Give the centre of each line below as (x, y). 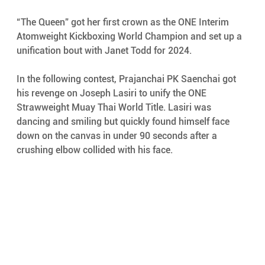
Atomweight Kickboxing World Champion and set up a (130, 36)
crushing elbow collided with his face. (96, 150)
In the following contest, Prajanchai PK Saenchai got (127, 79)
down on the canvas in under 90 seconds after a (118, 135)
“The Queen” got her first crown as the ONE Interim (124, 22)
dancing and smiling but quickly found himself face (124, 121)
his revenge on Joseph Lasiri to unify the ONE (112, 93)
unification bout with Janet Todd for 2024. (105, 50)
